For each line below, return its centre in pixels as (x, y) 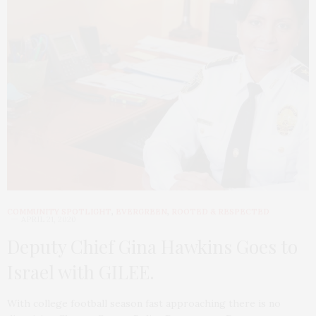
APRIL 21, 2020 (49, 220)
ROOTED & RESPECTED (220, 212)
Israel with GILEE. (81, 272)
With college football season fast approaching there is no (144, 304)
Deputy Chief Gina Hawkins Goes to (152, 247)
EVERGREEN (141, 212)
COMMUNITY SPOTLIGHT (59, 212)
